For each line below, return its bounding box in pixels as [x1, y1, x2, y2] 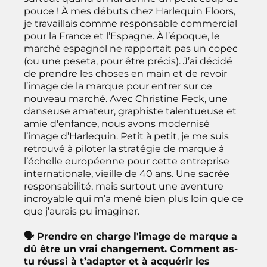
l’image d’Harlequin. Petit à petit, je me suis [24, 130, 229, 142]
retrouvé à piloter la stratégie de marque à [24, 142, 224, 154]
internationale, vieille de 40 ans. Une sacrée [24, 167, 229, 179]
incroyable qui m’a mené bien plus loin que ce [24, 193, 243, 204]
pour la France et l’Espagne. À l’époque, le [24, 30, 220, 42]
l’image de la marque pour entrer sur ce [24, 80, 212, 92]
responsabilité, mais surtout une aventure [24, 180, 223, 192]
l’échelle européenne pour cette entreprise [24, 155, 229, 167]
